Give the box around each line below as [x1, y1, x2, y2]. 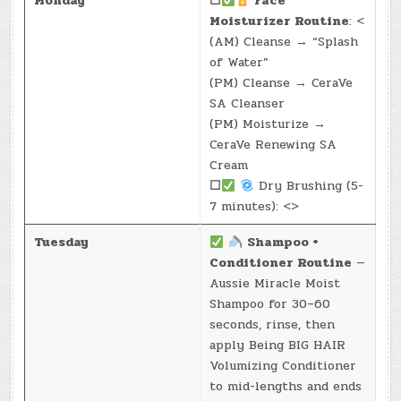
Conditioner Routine [209, 253, 353, 273]
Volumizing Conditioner [209, 356, 357, 376]
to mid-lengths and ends [209, 377, 363, 397]
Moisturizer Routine [209, 12, 350, 31]
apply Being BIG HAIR [209, 336, 346, 355]
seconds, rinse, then [209, 315, 336, 335]
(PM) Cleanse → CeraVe [209, 73, 354, 93]
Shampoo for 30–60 [209, 294, 331, 314]
